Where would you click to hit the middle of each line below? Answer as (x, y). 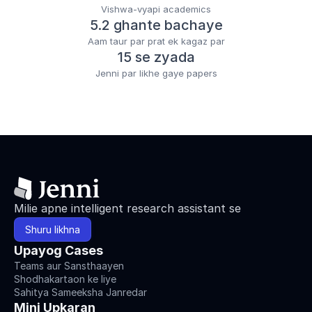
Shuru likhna (53, 229)
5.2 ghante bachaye (156, 25)
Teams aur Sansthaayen (69, 265)
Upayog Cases (58, 250)
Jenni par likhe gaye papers (156, 73)
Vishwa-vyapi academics (156, 9)
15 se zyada (156, 57)
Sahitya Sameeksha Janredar (80, 292)
